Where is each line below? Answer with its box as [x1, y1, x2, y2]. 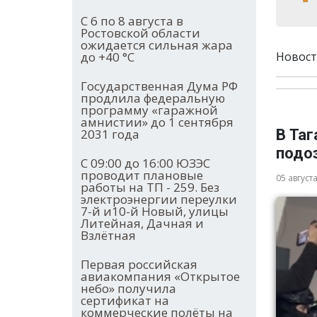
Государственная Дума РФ [81, 78, 238, 95]
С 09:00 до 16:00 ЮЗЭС [81, 155, 210, 172]
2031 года [81, 126, 139, 143]
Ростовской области [81, 25, 200, 42]
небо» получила [81, 280, 176, 297]
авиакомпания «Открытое [81, 268, 240, 285]
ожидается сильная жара [81, 37, 233, 54]
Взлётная [81, 227, 136, 244]
